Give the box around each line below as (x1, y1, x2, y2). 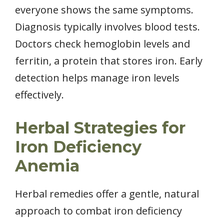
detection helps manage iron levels (15, 70, 179, 84)
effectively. (15, 87, 64, 101)
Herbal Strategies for (15, 117, 185, 137)
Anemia (15, 155, 79, 175)
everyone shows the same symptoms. (15, 2, 193, 16)
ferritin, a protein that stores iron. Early (15, 53, 202, 67)
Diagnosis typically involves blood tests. (15, 19, 200, 33)
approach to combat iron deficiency (15, 203, 182, 217)
